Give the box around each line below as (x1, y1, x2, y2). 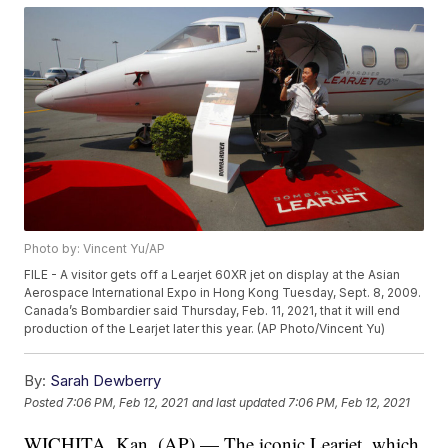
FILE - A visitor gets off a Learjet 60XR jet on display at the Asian (24, 267, 401, 283)
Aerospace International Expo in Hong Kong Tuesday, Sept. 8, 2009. (24, 285, 422, 301)
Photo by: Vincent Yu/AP (24, 241, 166, 257)
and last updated (192, 394, 286, 410)
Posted (24, 394, 67, 410)
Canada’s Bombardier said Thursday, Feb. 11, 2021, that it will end (24, 303, 401, 319)
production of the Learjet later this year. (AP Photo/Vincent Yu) (24, 321, 386, 337)
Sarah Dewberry (50, 371, 162, 391)
